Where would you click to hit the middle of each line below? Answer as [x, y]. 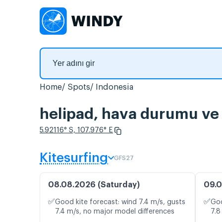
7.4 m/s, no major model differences [115, 212]
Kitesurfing [74, 158]
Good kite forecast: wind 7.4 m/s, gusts [120, 202]
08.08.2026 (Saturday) [94, 185]
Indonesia [114, 87]
